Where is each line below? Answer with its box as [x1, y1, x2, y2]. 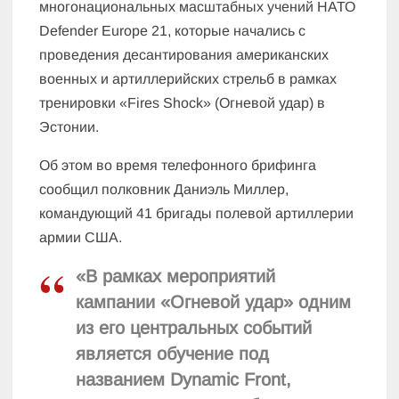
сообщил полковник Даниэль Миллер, [39, 182, 289, 198]
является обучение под [76, 344, 270, 364]
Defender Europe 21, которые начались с [39, 23, 306, 39]
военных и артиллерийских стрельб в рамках [39, 71, 338, 87]
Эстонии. [39, 119, 100, 135]
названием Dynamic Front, [76, 370, 292, 390]
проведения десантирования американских [39, 47, 330, 63]
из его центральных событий [76, 318, 313, 338]
